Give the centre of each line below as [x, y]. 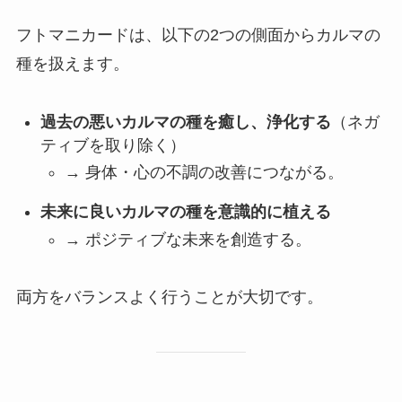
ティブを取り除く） [113, 145]
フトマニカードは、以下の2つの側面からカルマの [198, 35]
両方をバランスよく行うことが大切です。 [169, 297]
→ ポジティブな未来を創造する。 [188, 239]
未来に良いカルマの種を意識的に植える [185, 212]
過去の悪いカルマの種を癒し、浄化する [185, 122]
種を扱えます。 [72, 63]
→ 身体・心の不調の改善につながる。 [204, 173]
